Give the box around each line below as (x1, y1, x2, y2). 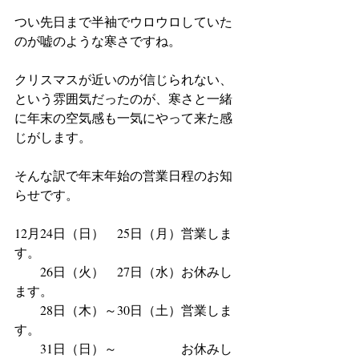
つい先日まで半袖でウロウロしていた (14, 13, 232, 30)
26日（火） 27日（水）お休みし (14, 263, 232, 280)
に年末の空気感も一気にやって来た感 (14, 109, 232, 126)
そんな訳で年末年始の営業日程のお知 (14, 167, 232, 184)
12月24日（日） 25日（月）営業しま (14, 224, 232, 241)
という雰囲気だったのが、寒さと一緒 (14, 90, 232, 107)
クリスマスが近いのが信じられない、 (14, 71, 232, 87)
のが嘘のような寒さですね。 (14, 32, 181, 49)
